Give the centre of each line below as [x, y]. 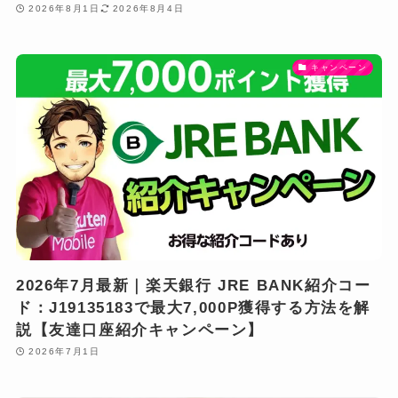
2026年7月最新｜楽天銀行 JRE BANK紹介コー [193, 285]
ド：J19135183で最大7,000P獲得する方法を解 [193, 307]
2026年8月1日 [64, 9]
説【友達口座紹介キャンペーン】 [140, 330]
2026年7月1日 [64, 352]
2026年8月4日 [148, 9]
